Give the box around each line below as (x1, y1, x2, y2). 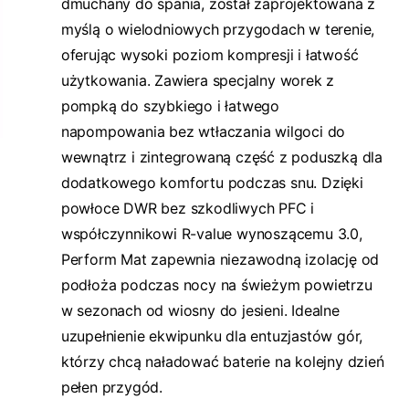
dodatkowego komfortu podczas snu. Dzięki (60, 173, 363, 192)
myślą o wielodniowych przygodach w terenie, (60, 20, 375, 38)
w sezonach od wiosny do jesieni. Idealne (60, 301, 340, 320)
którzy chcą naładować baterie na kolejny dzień (60, 352, 384, 371)
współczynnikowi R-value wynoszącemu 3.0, (60, 225, 362, 243)
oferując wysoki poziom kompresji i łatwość (60, 46, 359, 64)
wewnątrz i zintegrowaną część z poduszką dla (60, 148, 383, 166)
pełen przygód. (60, 378, 163, 396)
